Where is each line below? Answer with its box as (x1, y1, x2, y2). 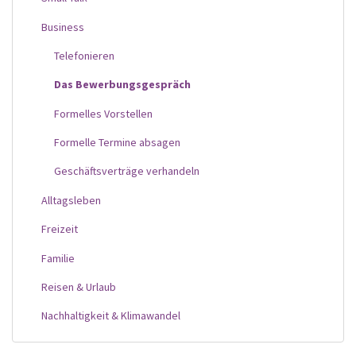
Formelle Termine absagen (54, 135, 180, 150)
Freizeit (41, 222, 78, 237)
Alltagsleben (41, 192, 101, 207)
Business (41, 19, 84, 34)
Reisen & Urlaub (41, 279, 116, 294)
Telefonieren (54, 48, 114, 63)
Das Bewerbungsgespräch (54, 77, 191, 92)
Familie (41, 250, 75, 265)
